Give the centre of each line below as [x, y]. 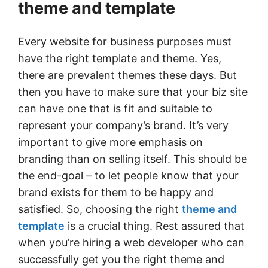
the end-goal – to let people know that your [128, 175]
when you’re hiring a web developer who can [131, 242]
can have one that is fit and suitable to [115, 108]
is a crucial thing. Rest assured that [155, 226]
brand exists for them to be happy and [116, 192]
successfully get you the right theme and [121, 259]
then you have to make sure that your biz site [133, 92]
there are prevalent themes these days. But [127, 75]
